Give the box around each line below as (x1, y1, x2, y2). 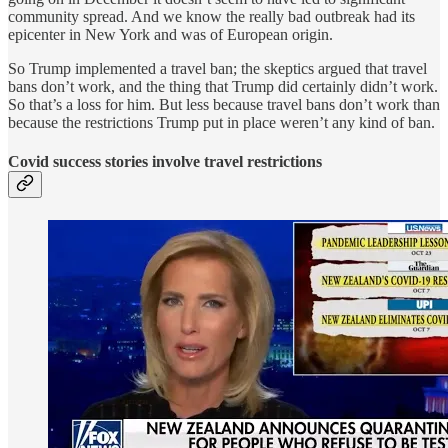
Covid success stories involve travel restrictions (8, 153, 322, 171)
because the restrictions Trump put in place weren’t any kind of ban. (8, 114, 435, 132)
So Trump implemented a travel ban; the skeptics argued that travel (8, 60, 427, 78)
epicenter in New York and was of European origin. (8, 26, 333, 44)
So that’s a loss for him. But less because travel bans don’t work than (8, 96, 440, 114)
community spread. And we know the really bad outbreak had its (8, 8, 415, 26)
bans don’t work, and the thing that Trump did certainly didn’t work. (8, 78, 438, 96)
